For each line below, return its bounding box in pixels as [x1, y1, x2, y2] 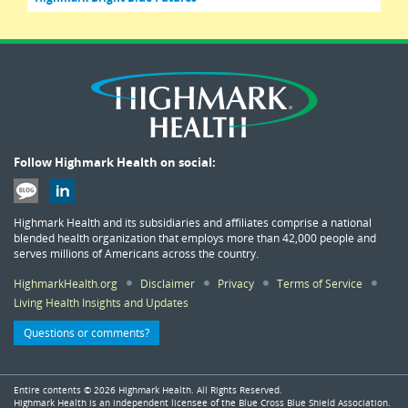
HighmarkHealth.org [14, 275, 117, 291]
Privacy [218, 275, 254, 291]
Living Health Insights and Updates [14, 294, 189, 310]
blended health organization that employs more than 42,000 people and [14, 229, 376, 245]
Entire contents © [14, 384, 94, 397]
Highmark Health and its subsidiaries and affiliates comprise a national [14, 214, 372, 229]
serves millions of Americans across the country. [14, 245, 259, 260]
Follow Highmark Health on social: [14, 154, 216, 170]
